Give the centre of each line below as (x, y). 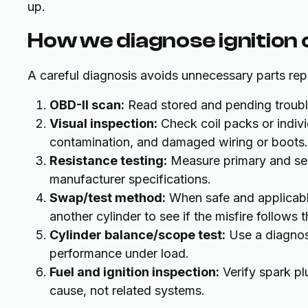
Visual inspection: (103, 123)
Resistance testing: (108, 161)
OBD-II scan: (87, 105)
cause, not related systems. (127, 290)
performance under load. (119, 253)
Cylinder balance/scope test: (137, 235)
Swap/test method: (108, 198)
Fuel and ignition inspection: (134, 272)
